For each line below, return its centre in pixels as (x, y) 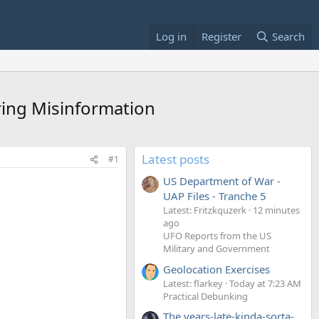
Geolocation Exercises (216, 269)
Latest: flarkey (193, 283)
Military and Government (216, 249)
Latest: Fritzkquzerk (205, 210)
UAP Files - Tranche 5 (215, 196)
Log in (171, 36)
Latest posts (176, 159)
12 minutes (276, 210)
